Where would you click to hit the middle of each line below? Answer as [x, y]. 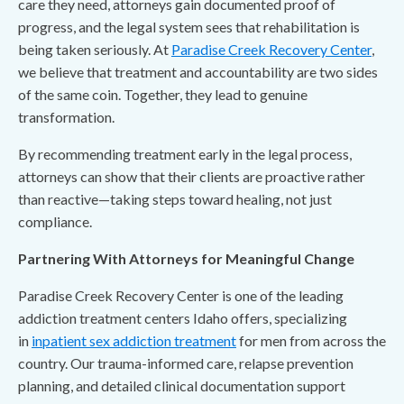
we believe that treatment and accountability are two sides [198, 72]
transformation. [66, 117]
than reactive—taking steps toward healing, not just [175, 199]
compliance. [55, 221]
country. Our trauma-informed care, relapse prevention [186, 363]
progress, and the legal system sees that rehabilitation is [189, 27]
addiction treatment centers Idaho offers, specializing [183, 318]
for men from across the [311, 340]
